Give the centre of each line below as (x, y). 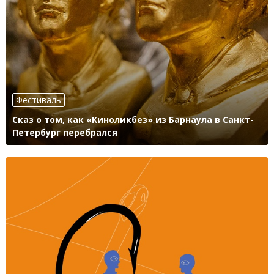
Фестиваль (39, 100)
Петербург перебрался (65, 133)
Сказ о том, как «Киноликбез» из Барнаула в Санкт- (133, 120)
